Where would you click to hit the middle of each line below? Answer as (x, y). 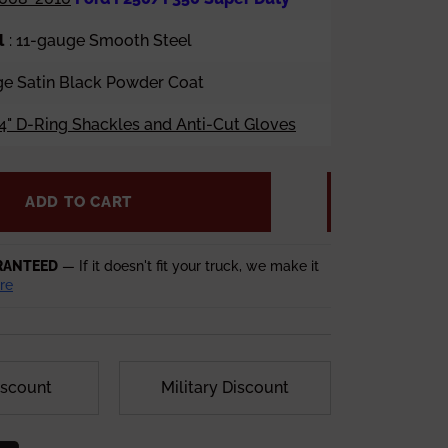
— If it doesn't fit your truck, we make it (188, 266)
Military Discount (224, 387)
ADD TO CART (78, 202)
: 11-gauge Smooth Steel (100, 40)
